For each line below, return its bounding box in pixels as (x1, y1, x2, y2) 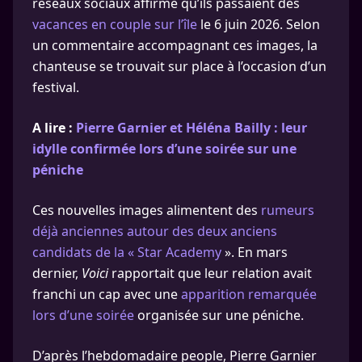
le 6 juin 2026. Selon (197, 15, 320, 33)
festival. (32, 78, 79, 96)
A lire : (32, 119, 76, 137)
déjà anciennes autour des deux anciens (32, 222, 277, 240)
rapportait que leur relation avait (108, 264, 312, 282)
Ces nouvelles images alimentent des (32, 201, 261, 219)
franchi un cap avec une (32, 285, 181, 303)
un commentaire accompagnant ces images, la (32, 36, 318, 54)
